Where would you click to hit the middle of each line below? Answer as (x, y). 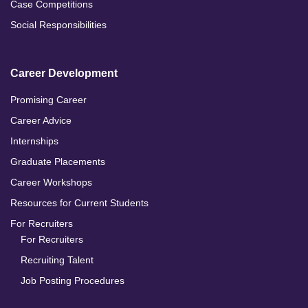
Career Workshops (51, 183)
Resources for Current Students (79, 203)
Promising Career (48, 100)
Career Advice (41, 121)
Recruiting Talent (57, 260)
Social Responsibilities (58, 25)
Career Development (64, 74)
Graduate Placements (58, 162)
